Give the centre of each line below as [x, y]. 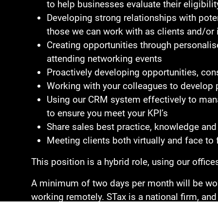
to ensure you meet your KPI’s [107, 113]
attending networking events [104, 59]
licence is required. [70, 210]
